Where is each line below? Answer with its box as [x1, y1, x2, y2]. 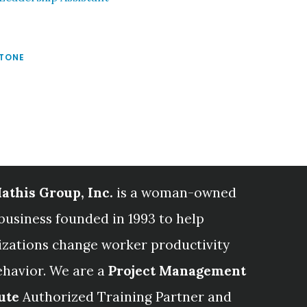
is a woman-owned [112, 184, 236, 201]
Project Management [108, 262, 246, 279]
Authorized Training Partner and [19, 288, 232, 305]
